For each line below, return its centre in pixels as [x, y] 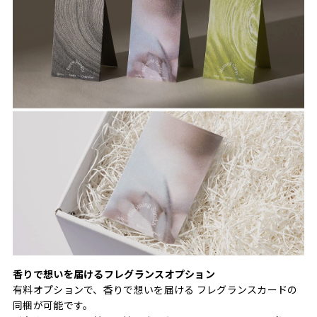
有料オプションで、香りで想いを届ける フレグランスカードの [155, 289]
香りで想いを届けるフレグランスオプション [114, 273]
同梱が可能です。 [53, 305]
